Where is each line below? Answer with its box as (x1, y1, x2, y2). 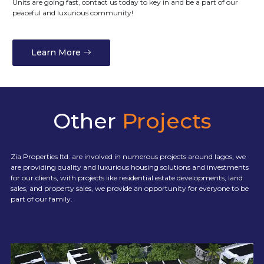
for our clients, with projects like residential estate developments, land (11, 173, 243, 182)
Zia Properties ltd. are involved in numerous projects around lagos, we (11, 152, 246, 161)
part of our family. (11, 194, 72, 203)
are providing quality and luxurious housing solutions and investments (11, 163, 249, 171)
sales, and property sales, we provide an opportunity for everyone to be (11, 184, 249, 193)
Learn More (31, 47, 83, 58)
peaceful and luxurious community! (12, 8, 133, 17)
